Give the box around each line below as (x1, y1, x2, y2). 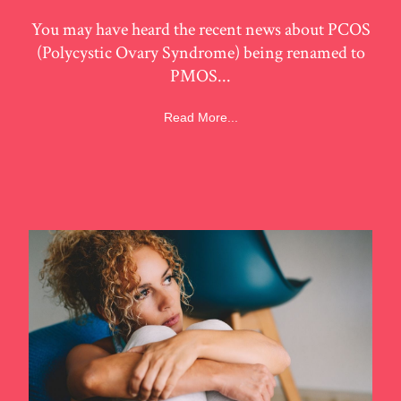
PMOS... (170, 64, 231, 89)
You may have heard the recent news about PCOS (30, 18, 371, 42)
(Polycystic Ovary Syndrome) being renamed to (36, 41, 365, 65)
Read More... (163, 109, 238, 124)
